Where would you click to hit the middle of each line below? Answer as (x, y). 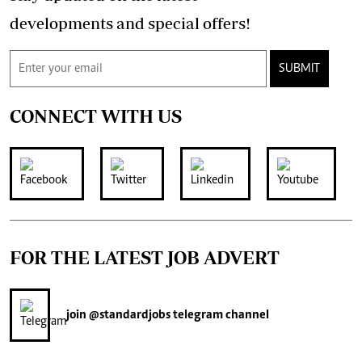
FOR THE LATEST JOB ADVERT (145, 258)
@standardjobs (128, 316)
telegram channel (220, 316)
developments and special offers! (130, 23)
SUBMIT (299, 69)
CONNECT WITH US (96, 116)
